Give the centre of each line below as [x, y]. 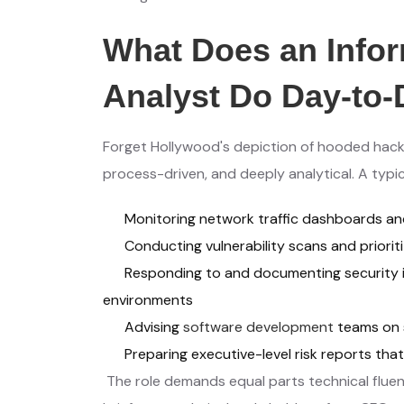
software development [258, 327]
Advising [154, 327]
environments [148, 300]
